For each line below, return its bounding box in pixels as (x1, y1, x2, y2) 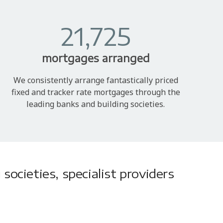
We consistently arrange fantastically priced (13, 74, 178, 86)
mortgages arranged (41, 51, 150, 65)
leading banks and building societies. (26, 98, 165, 110)
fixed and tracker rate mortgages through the (11, 86, 180, 98)
